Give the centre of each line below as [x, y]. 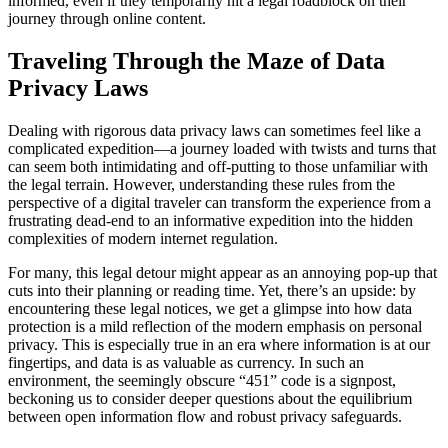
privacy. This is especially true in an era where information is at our [219, 344]
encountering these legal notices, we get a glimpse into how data [210, 308]
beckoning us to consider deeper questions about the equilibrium [210, 398]
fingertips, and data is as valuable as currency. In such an [186, 362]
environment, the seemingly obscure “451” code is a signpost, [202, 380]
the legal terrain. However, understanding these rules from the [201, 184]
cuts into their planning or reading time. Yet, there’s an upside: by [212, 290]
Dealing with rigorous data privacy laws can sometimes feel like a [214, 130]
